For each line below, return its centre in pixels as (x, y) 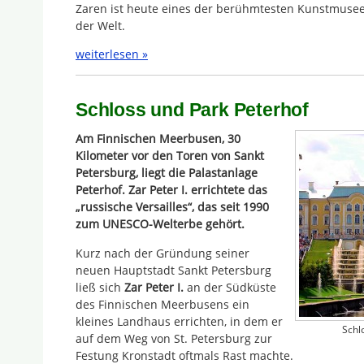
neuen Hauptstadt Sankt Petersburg (173, 270)
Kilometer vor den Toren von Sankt (170, 156)
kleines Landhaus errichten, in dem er (179, 321)
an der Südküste (230, 287)
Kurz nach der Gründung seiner (162, 253)
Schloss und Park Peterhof (192, 109)
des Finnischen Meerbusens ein (162, 304)
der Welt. (100, 26)
